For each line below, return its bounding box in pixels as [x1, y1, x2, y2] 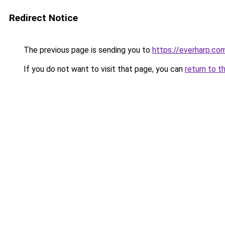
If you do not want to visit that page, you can [22, 64, 185, 74]
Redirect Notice [9, 12, 78, 24]
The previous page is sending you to [22, 45, 152, 55]
